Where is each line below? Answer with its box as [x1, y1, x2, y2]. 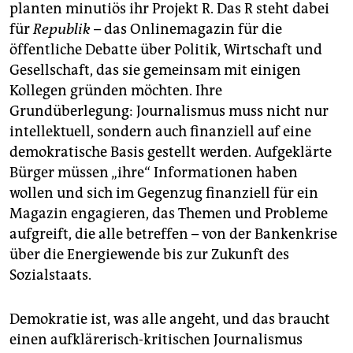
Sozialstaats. [9, 266, 91, 284]
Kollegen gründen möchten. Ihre [9, 82, 222, 100]
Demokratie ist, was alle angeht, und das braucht [9, 310, 330, 329]
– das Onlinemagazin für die [91, 20, 282, 39]
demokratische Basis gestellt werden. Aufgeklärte [9, 143, 332, 162]
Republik [33, 20, 91, 39]
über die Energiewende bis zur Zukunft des [9, 246, 289, 264]
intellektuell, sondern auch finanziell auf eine [9, 123, 311, 141]
